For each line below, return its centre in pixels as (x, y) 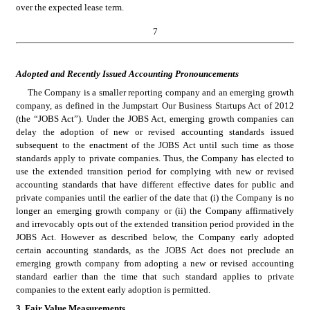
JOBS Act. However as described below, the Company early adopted (155, 237)
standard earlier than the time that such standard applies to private (155, 276)
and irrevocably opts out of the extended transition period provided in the (155, 224)
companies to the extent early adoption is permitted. (113, 290)
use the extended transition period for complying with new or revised (155, 171)
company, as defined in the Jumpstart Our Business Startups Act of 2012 (155, 106)
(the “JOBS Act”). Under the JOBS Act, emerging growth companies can (155, 119)
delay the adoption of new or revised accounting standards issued (155, 132)
